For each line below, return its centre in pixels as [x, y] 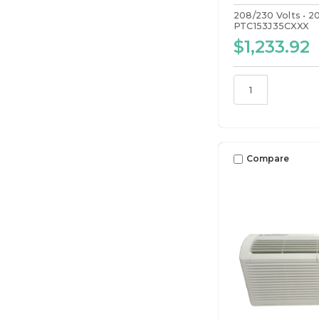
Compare [267, 159]
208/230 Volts [267, 16]
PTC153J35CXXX [271, 26]
